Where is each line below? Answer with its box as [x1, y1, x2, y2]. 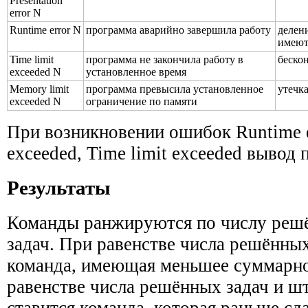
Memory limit [10, 82, 69, 95]
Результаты [7, 177, 111, 199]
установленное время [86, 65, 186, 78]
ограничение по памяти [86, 95, 197, 107]
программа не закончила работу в [86, 53, 243, 65]
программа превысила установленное [86, 82, 263, 95]
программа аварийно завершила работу [86, 23, 271, 36]
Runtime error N [10, 23, 81, 36]
